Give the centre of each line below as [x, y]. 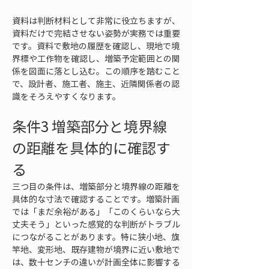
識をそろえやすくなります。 [66, 96]
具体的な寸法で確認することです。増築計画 [96, 199]
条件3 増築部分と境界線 [89, 126]
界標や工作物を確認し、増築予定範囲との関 [96, 58]
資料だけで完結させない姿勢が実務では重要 [96, 33]
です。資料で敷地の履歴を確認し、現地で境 [96, 46]
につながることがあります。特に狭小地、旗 [96, 237]
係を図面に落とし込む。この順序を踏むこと [96, 71]
